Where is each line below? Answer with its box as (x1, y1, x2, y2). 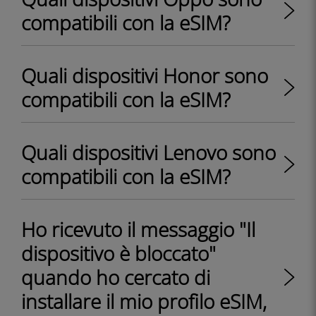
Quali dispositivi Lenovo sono (21, 139, 276, 166)
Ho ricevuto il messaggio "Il (21, 216, 255, 243)
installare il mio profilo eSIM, (21, 288, 267, 315)
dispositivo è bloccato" (21, 240, 216, 267)
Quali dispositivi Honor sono (21, 62, 268, 89)
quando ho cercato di (21, 264, 210, 291)
